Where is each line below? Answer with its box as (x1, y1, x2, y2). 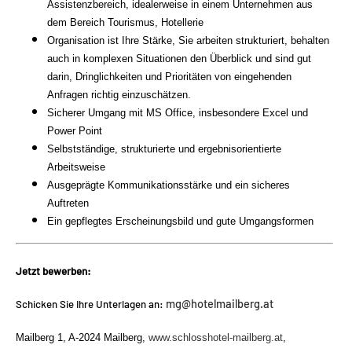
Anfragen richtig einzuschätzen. (47, 89, 191, 101)
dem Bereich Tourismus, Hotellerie (47, 16, 203, 29)
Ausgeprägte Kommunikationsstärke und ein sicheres (47, 179, 290, 192)
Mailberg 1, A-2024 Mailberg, (16, 331, 148, 343)
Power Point (47, 125, 102, 137)
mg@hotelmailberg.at (166, 295, 273, 310)
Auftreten (47, 197, 89, 210)
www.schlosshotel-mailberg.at (148, 331, 283, 343)
